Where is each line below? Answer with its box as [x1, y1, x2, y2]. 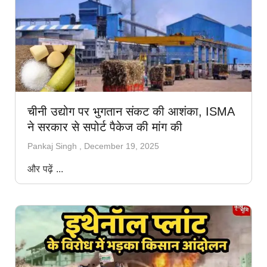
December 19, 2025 [84, 141, 159, 151]
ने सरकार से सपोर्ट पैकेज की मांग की [27, 120, 182, 133]
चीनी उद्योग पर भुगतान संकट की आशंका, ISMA [27, 104, 234, 118]
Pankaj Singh [27, 141, 79, 151]
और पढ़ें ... [27, 163, 64, 174]
